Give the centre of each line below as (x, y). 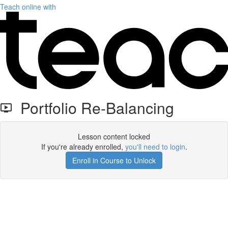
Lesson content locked (114, 136)
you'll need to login (155, 147)
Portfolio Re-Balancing (93, 108)
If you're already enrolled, (83, 147)
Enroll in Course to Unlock (114, 160)
